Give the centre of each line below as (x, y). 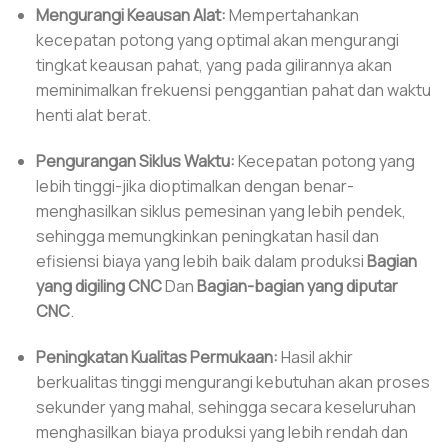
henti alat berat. (93, 114)
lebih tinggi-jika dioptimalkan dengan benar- (194, 185)
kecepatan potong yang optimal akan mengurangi (217, 39)
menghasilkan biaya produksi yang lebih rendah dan (221, 431)
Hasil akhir (315, 356)
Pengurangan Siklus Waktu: (135, 160)
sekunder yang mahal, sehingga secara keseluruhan (225, 406)
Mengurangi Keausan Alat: (130, 14)
